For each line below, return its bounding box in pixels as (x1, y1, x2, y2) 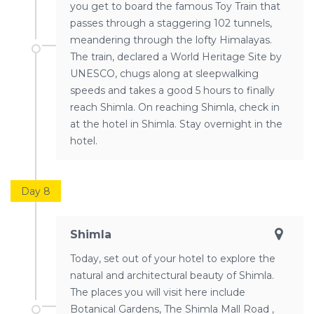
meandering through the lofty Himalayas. (70, 33, 272, 46)
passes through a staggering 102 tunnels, (70, 16, 272, 29)
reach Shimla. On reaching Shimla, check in (70, 100, 280, 114)
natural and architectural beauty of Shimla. (70, 268, 274, 282)
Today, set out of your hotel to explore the (70, 252, 275, 265)
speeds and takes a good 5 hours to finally (70, 83, 275, 97)
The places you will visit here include (70, 285, 245, 299)
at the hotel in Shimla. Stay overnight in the (70, 117, 282, 130)
